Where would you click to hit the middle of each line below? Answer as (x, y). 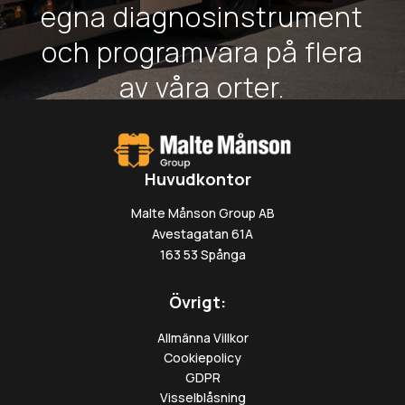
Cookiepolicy (202, 357)
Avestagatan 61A (202, 233)
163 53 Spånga (202, 254)
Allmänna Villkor (202, 337)
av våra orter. (202, 87)
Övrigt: (198, 301)
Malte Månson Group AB (202, 212)
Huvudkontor (198, 179)
